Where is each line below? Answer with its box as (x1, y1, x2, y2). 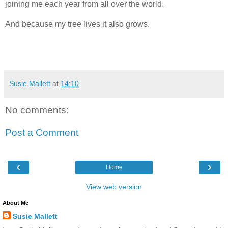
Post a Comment (5, 127, 78, 138)
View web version (86, 183, 142, 191)
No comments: (5, 105, 69, 116)
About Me (3, 199, 28, 206)
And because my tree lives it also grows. (5, 20, 150, 29)
